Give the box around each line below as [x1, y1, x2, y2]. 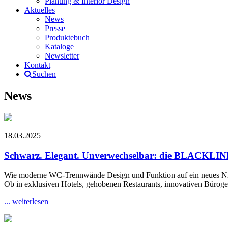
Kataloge [45, 42, 74, 51]
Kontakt [24, 61, 50, 69]
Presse [45, 24, 65, 33]
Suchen [32, 70, 56, 78]
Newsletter [45, 51, 79, 60]
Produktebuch [45, 33, 90, 42]
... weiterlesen [4, 197, 48, 206]
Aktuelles [24, 6, 55, 14]
